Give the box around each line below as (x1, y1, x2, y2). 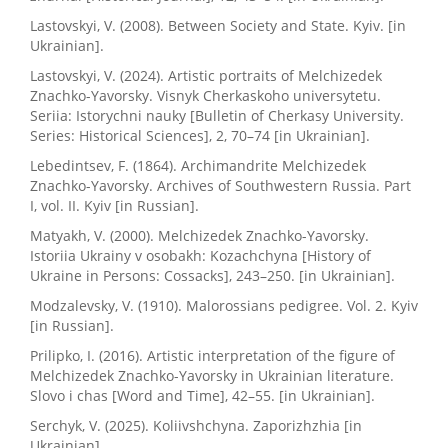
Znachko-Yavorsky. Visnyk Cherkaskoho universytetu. (30, 86, 381, 106)
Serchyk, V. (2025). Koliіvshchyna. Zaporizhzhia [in (30, 416, 362, 436)
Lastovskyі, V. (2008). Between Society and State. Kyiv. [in (30, 16, 406, 36)
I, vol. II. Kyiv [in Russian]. (30, 196, 199, 216)
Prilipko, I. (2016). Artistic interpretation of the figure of (30, 346, 395, 366)
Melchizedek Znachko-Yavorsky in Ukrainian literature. (30, 366, 394, 386)
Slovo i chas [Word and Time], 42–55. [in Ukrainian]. (30, 386, 375, 406)
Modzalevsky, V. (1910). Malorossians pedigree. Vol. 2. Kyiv (30, 296, 418, 316)
